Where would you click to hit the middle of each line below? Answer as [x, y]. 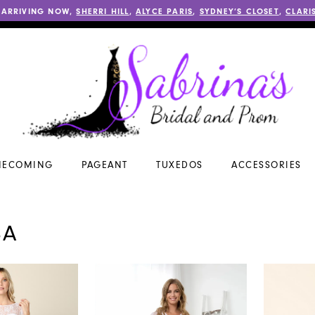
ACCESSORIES [266, 165]
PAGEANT [105, 165]
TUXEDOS [180, 165]
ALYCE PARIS [165, 11]
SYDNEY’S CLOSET [239, 11]
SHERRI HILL [103, 11]
